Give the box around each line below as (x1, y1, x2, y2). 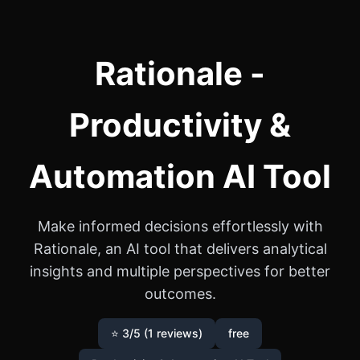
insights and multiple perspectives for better (30, 263, 330, 280)
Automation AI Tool (29, 157, 331, 196)
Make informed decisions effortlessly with (37, 218, 323, 235)
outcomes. (144, 285, 216, 302)
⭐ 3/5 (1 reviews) (111, 326, 202, 340)
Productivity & (69, 105, 291, 145)
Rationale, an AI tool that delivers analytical (33, 240, 327, 257)
